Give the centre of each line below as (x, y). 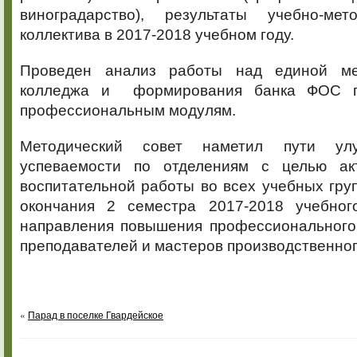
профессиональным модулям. (128, 110)
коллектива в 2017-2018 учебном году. (157, 34)
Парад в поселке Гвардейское (96, 314)
